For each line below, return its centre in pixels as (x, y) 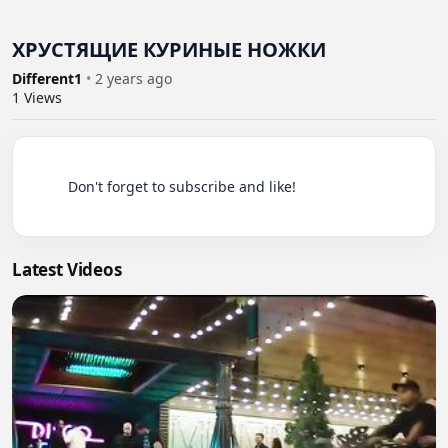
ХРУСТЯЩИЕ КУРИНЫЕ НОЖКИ (169, 50)
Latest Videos (67, 270)
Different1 (49, 79)
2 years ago (133, 79)
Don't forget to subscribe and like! (48, 187)
